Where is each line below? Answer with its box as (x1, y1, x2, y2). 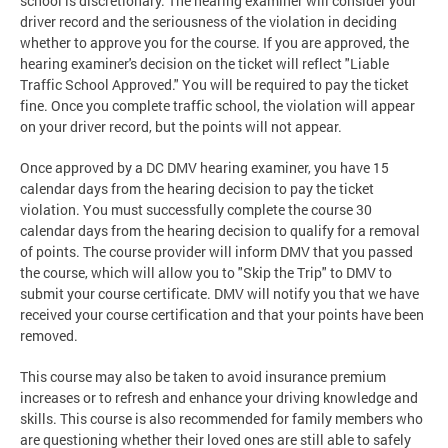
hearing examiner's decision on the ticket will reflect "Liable (20, 53, 389, 73)
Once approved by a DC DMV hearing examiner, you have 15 (20, 157, 389, 177)
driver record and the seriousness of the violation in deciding (20, 11, 397, 31)
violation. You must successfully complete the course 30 (20, 199, 372, 219)
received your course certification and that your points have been (20, 304, 424, 324)
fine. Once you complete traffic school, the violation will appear (20, 95, 415, 115)
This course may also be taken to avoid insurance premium (20, 366, 386, 386)
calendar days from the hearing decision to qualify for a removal (20, 220, 420, 240)
